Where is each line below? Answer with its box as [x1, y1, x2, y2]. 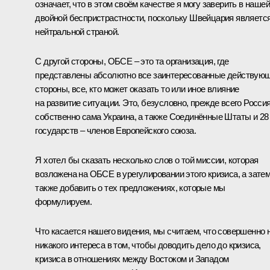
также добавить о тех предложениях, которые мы [35, 183, 225, 193]
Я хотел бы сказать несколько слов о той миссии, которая [35, 155, 259, 166]
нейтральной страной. [35, 27, 119, 37]
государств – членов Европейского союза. [35, 125, 196, 136]
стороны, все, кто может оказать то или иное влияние [35, 84, 239, 95]
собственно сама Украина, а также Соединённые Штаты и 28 [35, 111, 269, 122]
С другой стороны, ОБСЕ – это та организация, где [35, 56, 229, 67]
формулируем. [35, 196, 92, 207]
